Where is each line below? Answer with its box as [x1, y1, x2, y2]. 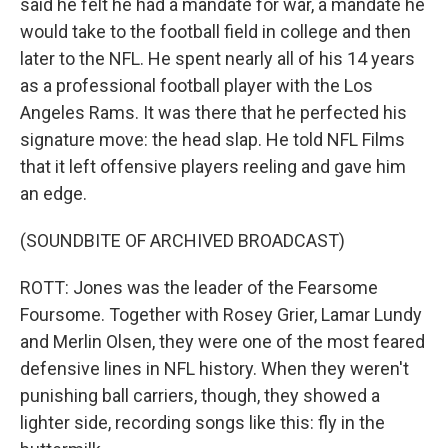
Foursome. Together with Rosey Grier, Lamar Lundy [20, 304, 422, 325]
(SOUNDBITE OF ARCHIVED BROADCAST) [20, 230, 345, 251]
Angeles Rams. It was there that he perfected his [20, 102, 407, 123]
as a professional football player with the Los [20, 75, 373, 96]
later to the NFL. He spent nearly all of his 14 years [20, 48, 415, 69]
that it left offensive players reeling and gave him [20, 156, 406, 177]
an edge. [20, 183, 87, 204]
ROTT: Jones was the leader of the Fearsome [20, 277, 378, 298]
